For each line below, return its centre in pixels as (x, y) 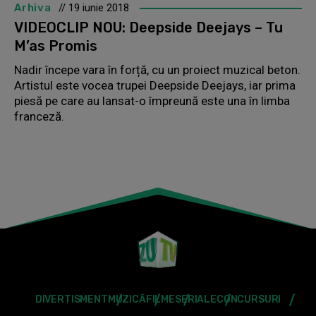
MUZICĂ (127, 299)
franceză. (41, 116)
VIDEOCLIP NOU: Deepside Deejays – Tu (148, 27)
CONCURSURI (249, 299)
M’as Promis (56, 45)
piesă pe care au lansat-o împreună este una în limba (152, 101)
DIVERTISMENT (71, 299)
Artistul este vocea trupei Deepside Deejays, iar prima (155, 85)
